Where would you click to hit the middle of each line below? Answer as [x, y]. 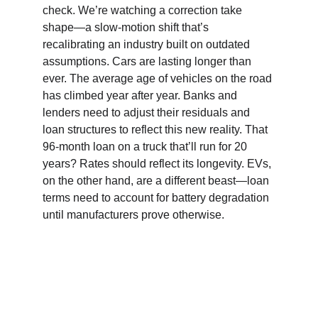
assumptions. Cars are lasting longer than [148, 61]
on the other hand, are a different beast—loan [157, 181]
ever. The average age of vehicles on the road [159, 78]
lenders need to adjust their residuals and [148, 113]
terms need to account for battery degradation [157, 198]
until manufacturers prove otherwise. [133, 215]
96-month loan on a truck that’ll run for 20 [146, 147]
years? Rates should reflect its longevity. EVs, [158, 164]
